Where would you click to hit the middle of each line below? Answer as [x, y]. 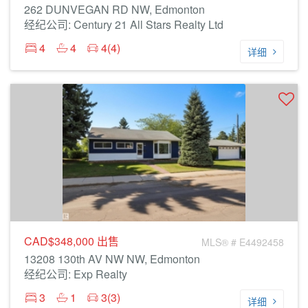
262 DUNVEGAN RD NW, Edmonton [114, 9]
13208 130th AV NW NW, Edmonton [112, 259]
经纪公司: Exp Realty [76, 274]
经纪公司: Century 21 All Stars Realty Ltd [124, 24]
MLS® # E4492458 [243, 242]
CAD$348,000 [60, 241]
